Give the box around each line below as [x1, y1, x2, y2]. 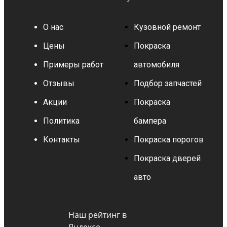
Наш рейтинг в [68, 209, 127, 220]
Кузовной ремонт [134, 22, 201, 32]
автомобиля [134, 60, 179, 70]
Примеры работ [43, 60, 103, 70]
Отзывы [43, 79, 74, 89]
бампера [134, 116, 166, 126]
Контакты [43, 135, 80, 145]
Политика [43, 116, 80, 126]
